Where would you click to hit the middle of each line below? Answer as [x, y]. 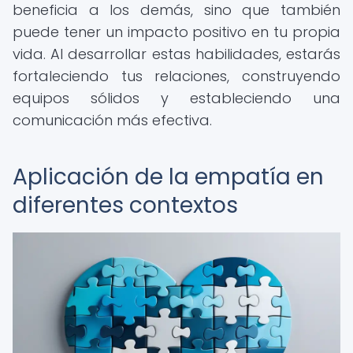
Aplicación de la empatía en [168, 177]
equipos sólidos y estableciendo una [176, 98]
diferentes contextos [125, 205]
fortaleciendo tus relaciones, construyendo [176, 76]
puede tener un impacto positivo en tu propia [176, 32]
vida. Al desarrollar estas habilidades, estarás [176, 54]
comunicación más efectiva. [112, 120]
